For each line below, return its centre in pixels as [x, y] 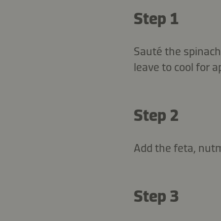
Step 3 [156, 196]
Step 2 [156, 115]
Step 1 [156, 18]
